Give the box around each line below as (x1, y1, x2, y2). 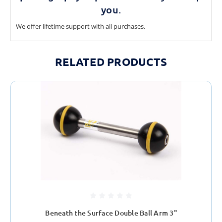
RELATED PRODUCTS (55, 55, 167, 68)
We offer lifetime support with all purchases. (16, 21, 145, 31)
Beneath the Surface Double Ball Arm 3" (45, 208, 177, 218)
